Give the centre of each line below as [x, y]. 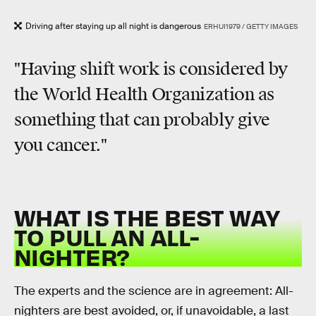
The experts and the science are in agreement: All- [154, 291]
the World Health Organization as [144, 95]
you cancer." [61, 146]
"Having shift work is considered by [151, 69]
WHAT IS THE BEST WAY [147, 217]
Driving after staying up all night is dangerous [113, 26]
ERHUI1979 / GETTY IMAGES [250, 26]
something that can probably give [142, 120]
